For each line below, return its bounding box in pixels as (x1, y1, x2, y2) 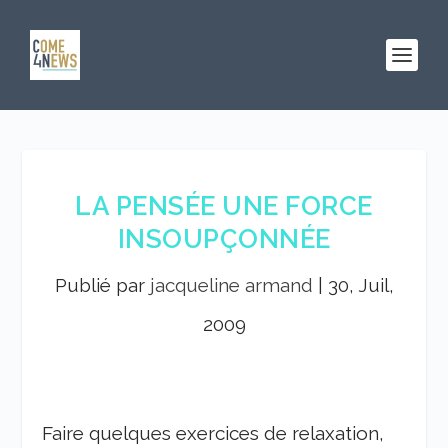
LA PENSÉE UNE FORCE (75, 191, 373, 221)
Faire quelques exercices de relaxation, (42, 422, 385, 445)
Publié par (54, 274, 150, 296)
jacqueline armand (149, 274, 313, 296)
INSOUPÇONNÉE (117, 224, 331, 254)
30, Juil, (327, 274, 394, 296)
